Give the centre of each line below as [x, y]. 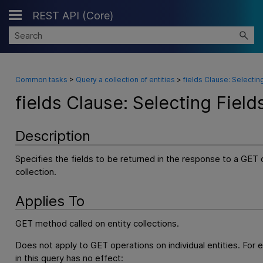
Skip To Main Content [131, 17]
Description [53, 136]
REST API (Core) [73, 16]
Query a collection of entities [125, 80]
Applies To [50, 201]
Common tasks [41, 80]
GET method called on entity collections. [97, 224]
